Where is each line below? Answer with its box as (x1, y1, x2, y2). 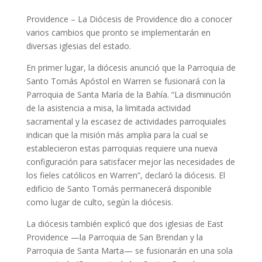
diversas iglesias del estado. (26, 40, 131, 51)
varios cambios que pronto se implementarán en (26, 27, 211, 38)
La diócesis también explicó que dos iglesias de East (26, 218, 223, 229)
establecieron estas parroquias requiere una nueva (26, 143, 218, 154)
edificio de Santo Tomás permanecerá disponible (26, 183, 212, 194)
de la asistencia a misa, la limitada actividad (26, 102, 191, 113)
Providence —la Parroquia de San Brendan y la (26, 232, 203, 243)
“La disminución (168, 89, 231, 100)
